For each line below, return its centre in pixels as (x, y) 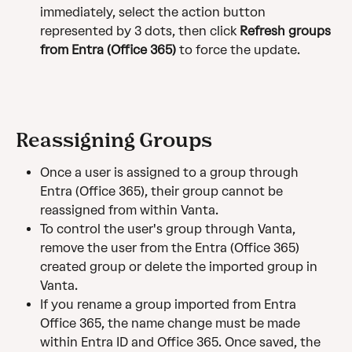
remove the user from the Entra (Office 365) (171, 248)
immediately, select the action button (154, 13)
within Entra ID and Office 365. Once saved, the (182, 343)
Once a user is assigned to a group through (171, 173)
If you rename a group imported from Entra (170, 305)
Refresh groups (287, 31)
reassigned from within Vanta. (129, 211)
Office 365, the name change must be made (172, 324)
